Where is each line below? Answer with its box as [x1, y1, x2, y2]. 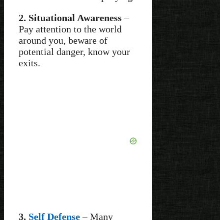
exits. [19, 57, 40, 68]
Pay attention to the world [19, 23, 122, 34]
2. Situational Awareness [19, 12, 122, 23]
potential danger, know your [19, 46, 130, 57]
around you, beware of [19, 34, 108, 46]
